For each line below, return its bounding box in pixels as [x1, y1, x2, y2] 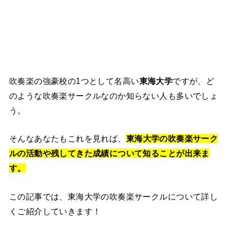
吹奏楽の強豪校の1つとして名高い [9, 76, 139, 85]
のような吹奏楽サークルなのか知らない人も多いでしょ [9, 91, 218, 100]
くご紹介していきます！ [9, 206, 101, 216]
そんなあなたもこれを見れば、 [9, 134, 126, 144]
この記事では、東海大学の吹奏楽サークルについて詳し [9, 191, 218, 201]
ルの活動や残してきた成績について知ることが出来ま [9, 149, 210, 158]
